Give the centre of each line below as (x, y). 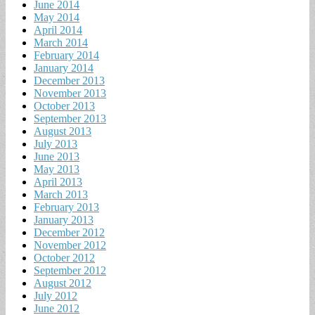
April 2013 (58, 181)
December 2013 (69, 80)
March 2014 (61, 42)
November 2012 (70, 245)
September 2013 (70, 118)
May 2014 (57, 17)
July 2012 (56, 295)
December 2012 (69, 232)
